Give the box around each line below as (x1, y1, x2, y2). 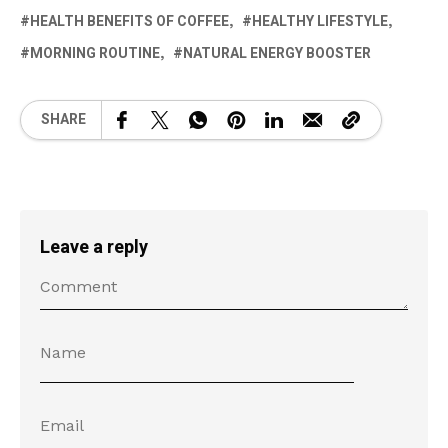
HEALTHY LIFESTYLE (252, 10, 388, 32)
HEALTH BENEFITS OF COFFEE (30, 10, 229, 32)
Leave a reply (40, 233, 148, 261)
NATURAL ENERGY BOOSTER (183, 42, 371, 64)
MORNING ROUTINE (30, 42, 160, 64)
